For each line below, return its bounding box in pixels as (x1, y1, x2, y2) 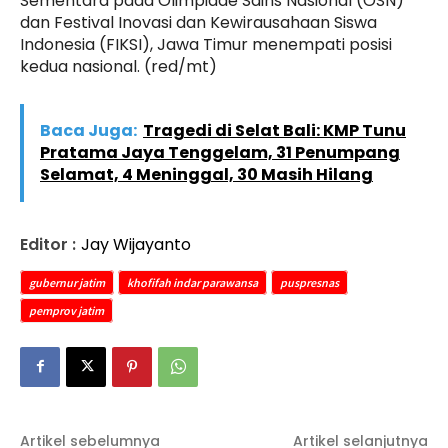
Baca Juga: (40, 118, 137, 142)
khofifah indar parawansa (127, 274, 258, 290)
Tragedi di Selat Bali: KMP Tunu (143, 118, 406, 142)
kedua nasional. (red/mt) (20, 54, 217, 78)
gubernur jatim (29, 274, 105, 290)
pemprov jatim (29, 302, 104, 318)
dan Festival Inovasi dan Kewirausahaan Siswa (20, 10, 377, 34)
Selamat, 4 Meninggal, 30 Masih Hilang (40, 162, 373, 186)
